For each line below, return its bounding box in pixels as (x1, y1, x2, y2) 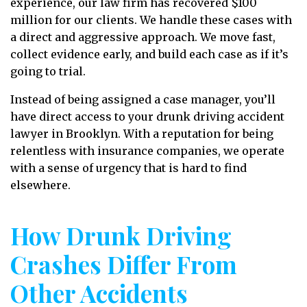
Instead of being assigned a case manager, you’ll (10, 93, 275, 106)
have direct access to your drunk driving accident (10, 110, 284, 123)
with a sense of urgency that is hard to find (10, 161, 247, 175)
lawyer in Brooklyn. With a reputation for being (10, 127, 273, 140)
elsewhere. (10, 178, 71, 192)
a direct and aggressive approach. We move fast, (10, 30, 275, 44)
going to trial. (10, 64, 86, 78)
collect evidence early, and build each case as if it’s (10, 47, 288, 61)
